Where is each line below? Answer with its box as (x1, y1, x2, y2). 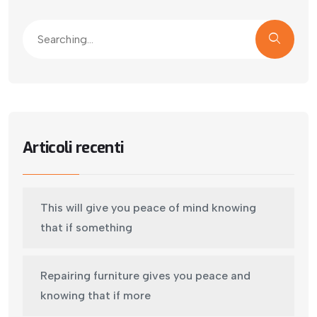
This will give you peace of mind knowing (40, 200, 256, 214)
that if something (40, 220, 132, 234)
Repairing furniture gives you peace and (40, 268, 250, 282)
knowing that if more (40, 288, 151, 302)
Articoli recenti (23, 137, 124, 158)
